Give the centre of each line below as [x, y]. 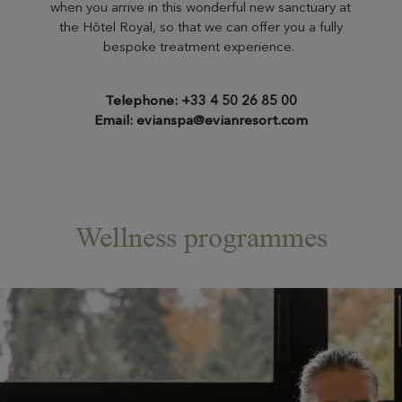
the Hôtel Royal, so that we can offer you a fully [201, 26]
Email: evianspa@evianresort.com [201, 120]
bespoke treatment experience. [201, 46]
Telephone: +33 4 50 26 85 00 [201, 100]
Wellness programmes [201, 237]
